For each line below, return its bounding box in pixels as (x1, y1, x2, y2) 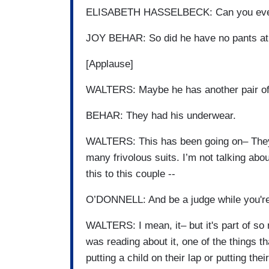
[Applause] (86, 58, 133, 70)
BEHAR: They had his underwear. (86, 110, 236, 122)
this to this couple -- (86, 168, 175, 180)
